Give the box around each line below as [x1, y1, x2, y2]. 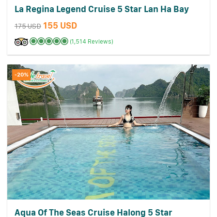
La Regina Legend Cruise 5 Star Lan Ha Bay [14, 3, 189, 14]
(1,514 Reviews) [69, 38, 113, 46]
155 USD [43, 20, 77, 31]
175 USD [14, 22, 41, 31]
